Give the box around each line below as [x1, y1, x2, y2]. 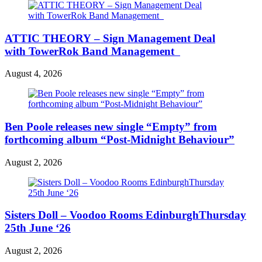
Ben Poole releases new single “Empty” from [5, 120, 217, 133]
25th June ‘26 [5, 222, 71, 235]
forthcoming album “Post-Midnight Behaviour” [5, 133, 235, 146]
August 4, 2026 [5, 68, 62, 79]
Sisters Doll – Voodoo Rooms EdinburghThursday [5, 209, 246, 222]
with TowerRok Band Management [5, 44, 180, 57]
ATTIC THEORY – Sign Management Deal [5, 32, 215, 44]
